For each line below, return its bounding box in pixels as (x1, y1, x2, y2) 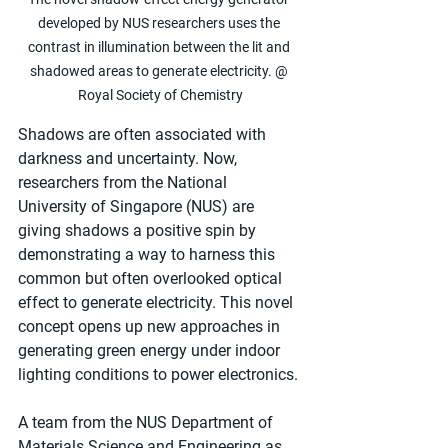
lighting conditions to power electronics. (18, 364, 298, 384)
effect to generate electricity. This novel (18, 292, 297, 312)
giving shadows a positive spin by (18, 220, 260, 240)
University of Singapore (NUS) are (18, 196, 258, 216)
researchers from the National (18, 172, 231, 192)
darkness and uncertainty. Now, (18, 148, 241, 168)
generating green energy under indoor (18, 340, 284, 360)
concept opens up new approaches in (18, 316, 284, 336)
